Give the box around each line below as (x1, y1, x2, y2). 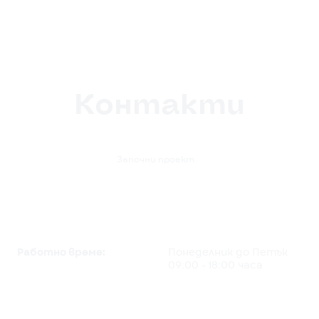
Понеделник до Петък (168, 248, 288, 258)
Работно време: (17, 248, 105, 258)
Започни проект (116, 155, 194, 164)
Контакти (74, 86, 245, 124)
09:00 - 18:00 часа (168, 261, 263, 271)
